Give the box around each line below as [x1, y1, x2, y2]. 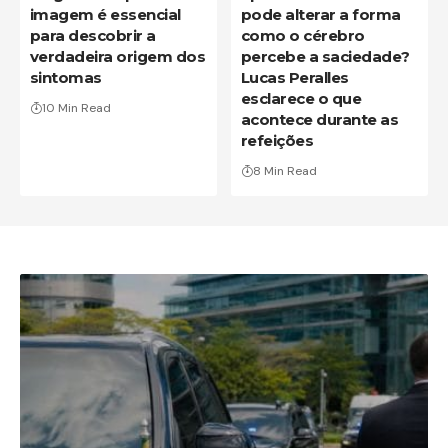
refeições [240, 131, 314, 151]
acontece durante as [240, 110, 399, 130]
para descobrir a [29, 26, 156, 46]
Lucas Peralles [240, 68, 349, 88]
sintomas [29, 68, 102, 88]
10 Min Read [41, 100, 111, 117]
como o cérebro [240, 26, 365, 46]
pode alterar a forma [240, 5, 401, 25]
